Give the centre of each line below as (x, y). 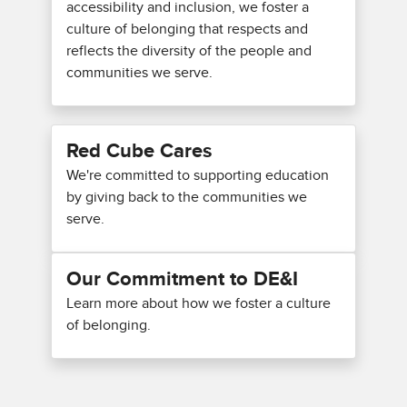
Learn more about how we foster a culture (199, 303)
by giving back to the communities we (187, 197)
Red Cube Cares (139, 151)
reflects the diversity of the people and (189, 50)
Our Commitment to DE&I (182, 279)
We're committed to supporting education (198, 175)
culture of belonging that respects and (187, 29)
